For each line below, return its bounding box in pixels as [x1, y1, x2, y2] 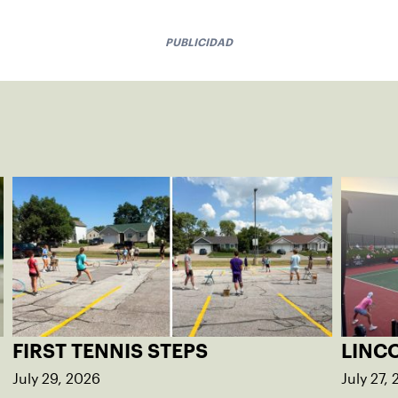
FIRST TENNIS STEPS [12, 343, 208, 358]
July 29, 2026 [12, 370, 100, 386]
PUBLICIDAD [165, 37, 233, 46]
